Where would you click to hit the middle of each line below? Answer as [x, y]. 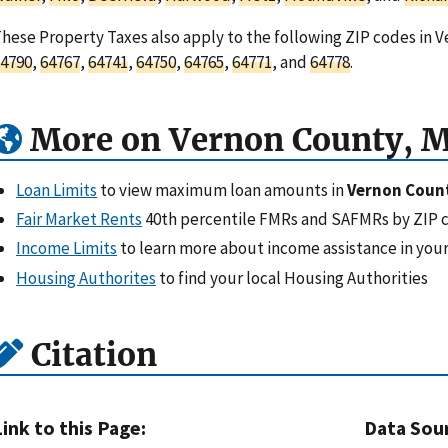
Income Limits [66, 248]
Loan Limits [56, 189]
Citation [90, 355]
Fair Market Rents [79, 219]
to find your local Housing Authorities [292, 277]
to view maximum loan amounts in [222, 189]
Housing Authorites [86, 277]
